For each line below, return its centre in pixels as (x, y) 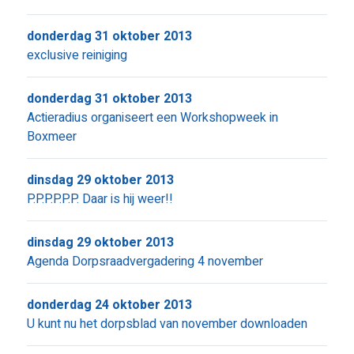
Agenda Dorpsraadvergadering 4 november (145, 262)
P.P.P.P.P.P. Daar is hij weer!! (100, 199)
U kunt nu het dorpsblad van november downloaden (167, 324)
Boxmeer (51, 137)
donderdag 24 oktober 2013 (109, 305)
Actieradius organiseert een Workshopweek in (152, 118)
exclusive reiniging (77, 55)
